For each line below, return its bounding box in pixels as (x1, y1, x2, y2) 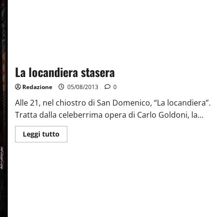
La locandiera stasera (15, 63, 115, 81)
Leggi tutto (22, 129, 60, 139)
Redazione (22, 83, 52, 92)
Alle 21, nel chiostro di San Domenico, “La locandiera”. (15, 97, 211, 108)
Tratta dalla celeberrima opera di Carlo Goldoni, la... (15, 109, 203, 121)
